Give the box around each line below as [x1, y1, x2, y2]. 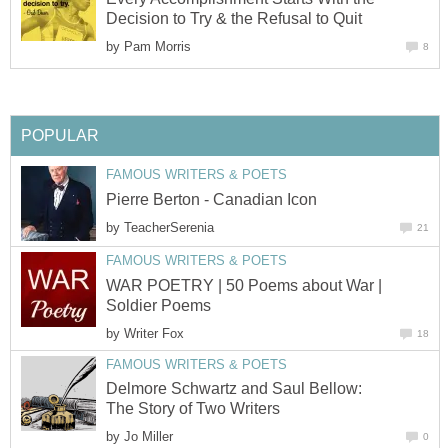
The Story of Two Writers [106, 399, 280, 417]
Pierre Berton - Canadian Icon [106, 190, 317, 208]
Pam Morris [124, 39, 191, 55]
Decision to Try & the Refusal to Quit [106, 10, 362, 28]
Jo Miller [124, 429, 173, 445]
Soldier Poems [106, 296, 211, 314]
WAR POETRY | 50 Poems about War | [106, 276, 382, 294]
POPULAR [21, 127, 99, 145]
